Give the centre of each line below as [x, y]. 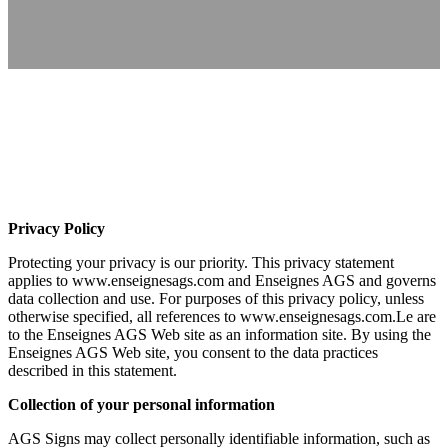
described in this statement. [92, 370]
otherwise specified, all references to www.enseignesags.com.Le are [222, 316]
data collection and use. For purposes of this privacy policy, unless [216, 298]
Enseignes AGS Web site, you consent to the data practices [193, 352]
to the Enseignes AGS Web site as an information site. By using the [219, 334]
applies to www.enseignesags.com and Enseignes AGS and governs [222, 280]
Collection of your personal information [141, 404]
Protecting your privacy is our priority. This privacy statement [201, 262]
